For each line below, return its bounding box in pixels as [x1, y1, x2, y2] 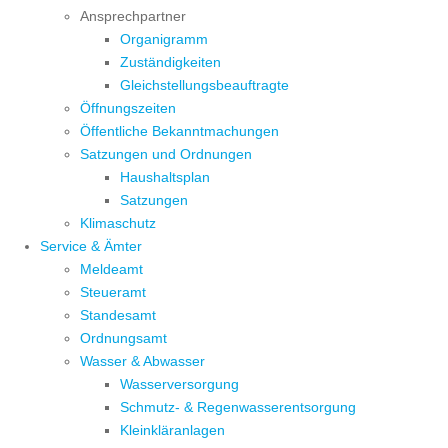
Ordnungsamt [80, 330, 167, 347]
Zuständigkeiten [120, 54, 221, 71]
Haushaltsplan [120, 169, 210, 186]
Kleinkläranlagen [120, 422, 225, 439]
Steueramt [80, 284, 146, 301]
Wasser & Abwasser [80, 353, 205, 370]
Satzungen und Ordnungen [80, 146, 252, 163]
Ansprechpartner [80, 8, 186, 25]
